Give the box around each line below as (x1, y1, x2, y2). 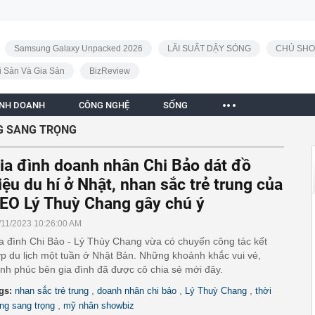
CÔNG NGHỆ (79, 100, 129, 110)
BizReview (89, 66, 130, 76)
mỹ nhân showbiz (63, 300, 134, 311)
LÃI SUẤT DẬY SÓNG (167, 44, 251, 53)
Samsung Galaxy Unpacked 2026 (13, 44, 143, 53)
